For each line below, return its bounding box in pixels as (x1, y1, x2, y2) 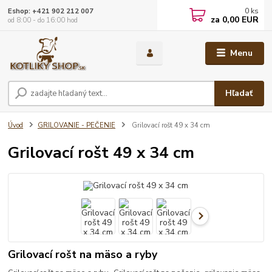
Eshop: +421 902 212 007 (8, 6, 94, 16)
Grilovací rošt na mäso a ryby (8, 246, 158, 262)
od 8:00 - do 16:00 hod (8, 15, 78, 25)
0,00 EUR (220, 14, 259, 25)
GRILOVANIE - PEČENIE (38, 121, 115, 131)
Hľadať (225, 87, 253, 100)
